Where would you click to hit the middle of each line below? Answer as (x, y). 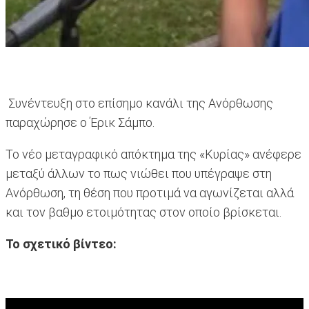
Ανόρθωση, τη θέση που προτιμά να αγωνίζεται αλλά (150, 193)
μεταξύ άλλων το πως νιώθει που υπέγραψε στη (139, 174)
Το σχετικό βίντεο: (62, 244)
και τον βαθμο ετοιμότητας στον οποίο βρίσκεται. (143, 212)
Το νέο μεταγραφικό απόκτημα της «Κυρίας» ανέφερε (153, 154)
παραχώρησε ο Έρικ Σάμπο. (80, 123)
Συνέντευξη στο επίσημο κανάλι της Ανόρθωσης (139, 103)
